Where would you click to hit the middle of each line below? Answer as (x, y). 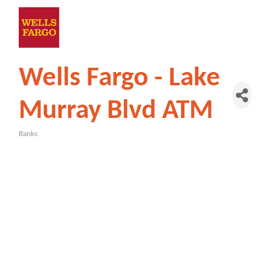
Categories (44, 142)
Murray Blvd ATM (116, 111)
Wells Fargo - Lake (120, 78)
